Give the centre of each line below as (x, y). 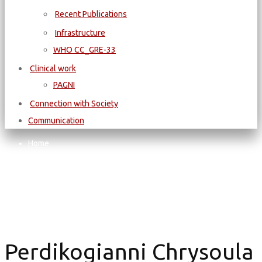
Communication (56, 120)
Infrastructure (80, 33)
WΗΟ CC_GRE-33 (85, 50)
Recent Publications (91, 14)
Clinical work (53, 68)
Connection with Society (74, 104)
